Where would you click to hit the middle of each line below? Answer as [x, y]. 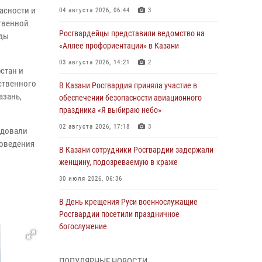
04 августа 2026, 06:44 [94, 10]
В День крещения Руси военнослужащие [128, 202]
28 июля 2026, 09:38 [91, 243]
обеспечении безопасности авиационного [130, 98]
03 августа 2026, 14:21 [94, 62]
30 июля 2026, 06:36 [91, 179]
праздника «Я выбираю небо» [110, 110]
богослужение [83, 226]
